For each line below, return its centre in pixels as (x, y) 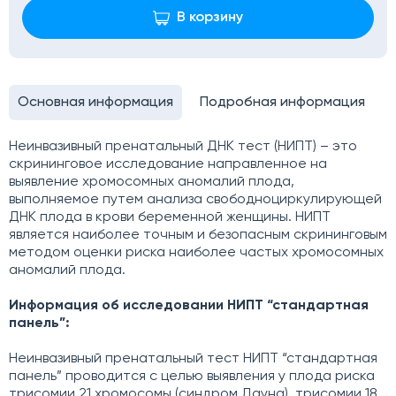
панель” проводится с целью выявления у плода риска (192, 377)
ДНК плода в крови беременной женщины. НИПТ (170, 217)
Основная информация (95, 103)
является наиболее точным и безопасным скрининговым (198, 235)
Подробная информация (282, 103)
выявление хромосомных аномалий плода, (152, 182)
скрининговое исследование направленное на (168, 164)
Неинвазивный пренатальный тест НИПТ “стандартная (193, 359)
